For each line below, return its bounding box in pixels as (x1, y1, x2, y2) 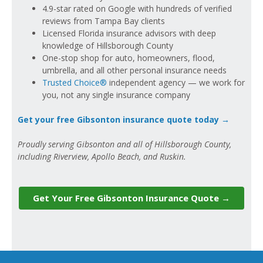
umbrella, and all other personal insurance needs (42, 65, 227, 76)
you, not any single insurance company (42, 89, 190, 101)
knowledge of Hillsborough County (42, 40, 173, 52)
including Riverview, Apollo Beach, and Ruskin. (18, 151, 186, 163)
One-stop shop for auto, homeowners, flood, (42, 52, 215, 64)
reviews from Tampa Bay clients (42, 15, 165, 27)
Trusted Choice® (42, 77, 107, 89)
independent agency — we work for (107, 77, 245, 89)
